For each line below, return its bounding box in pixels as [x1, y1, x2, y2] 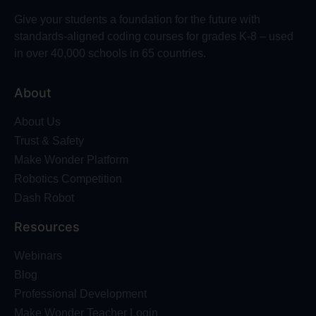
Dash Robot [14, 191, 74, 204]
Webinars [14, 249, 62, 262]
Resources [14, 219, 80, 234]
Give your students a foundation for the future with [14, 13, 260, 26]
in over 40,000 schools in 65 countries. [14, 47, 206, 60]
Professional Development [14, 287, 147, 300]
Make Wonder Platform [14, 153, 128, 166]
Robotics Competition [14, 172, 122, 185]
